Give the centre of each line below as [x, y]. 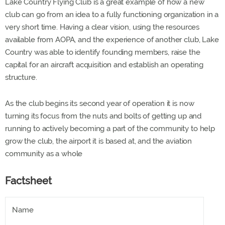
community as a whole [44, 154]
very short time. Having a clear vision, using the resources [102, 27]
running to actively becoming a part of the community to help [110, 129]
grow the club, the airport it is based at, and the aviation [99, 141]
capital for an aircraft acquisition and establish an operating [104, 65]
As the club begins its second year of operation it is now [100, 103]
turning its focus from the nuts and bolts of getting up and [103, 116]
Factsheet [28, 181]
